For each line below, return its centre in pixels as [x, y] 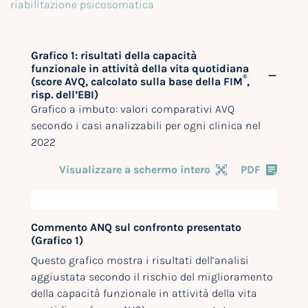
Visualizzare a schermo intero [135, 170]
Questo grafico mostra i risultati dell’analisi [140, 261]
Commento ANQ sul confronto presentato [136, 228]
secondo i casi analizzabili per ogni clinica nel [146, 126]
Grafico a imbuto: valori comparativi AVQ [133, 109]
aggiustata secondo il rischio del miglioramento [152, 277]
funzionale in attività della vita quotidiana [140, 69]
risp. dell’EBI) [65, 95]
